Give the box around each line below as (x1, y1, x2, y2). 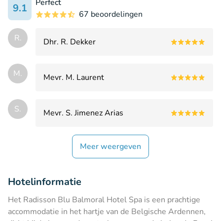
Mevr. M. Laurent (43, 72, 104, 83)
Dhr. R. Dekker (43, 36, 96, 47)
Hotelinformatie (8, 175, 81, 188)
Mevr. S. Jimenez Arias (43, 107, 123, 118)
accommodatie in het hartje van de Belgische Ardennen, (8, 206, 206, 217)
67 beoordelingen (79, 8, 143, 20)
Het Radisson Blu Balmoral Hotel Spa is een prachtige (8, 194, 200, 205)
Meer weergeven (80, 141, 141, 152)
